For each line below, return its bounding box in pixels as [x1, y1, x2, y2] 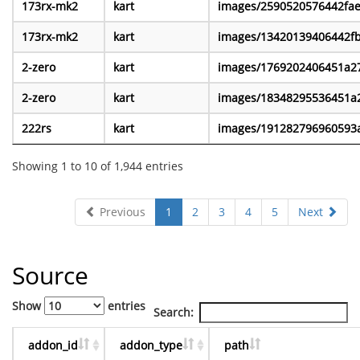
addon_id [28, 337, 78, 354]
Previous [96, 204, 145, 220]
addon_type [120, 337, 182, 354]
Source [12, 259, 88, 292]
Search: [153, 305, 194, 321]
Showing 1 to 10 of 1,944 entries [12, 157, 183, 174]
